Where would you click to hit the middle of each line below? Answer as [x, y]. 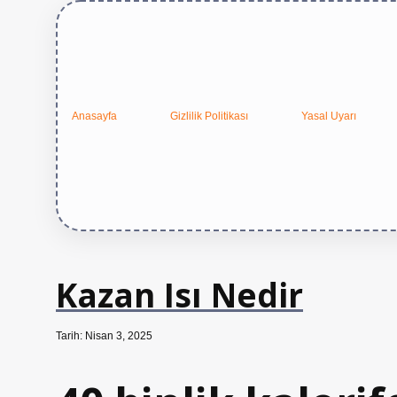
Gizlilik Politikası [209, 116]
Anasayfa [94, 116]
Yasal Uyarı [329, 116]
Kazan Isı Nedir [179, 295]
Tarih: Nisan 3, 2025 [104, 336]
